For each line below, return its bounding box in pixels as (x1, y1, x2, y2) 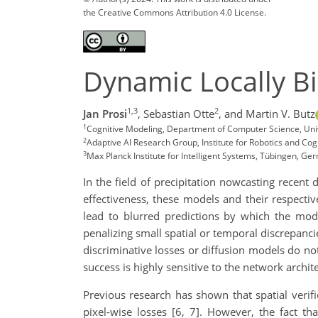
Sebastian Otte (143, 106, 214, 121)
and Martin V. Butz (224, 106, 315, 121)
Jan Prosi (83, 106, 127, 121)
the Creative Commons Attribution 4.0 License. (83, 6, 266, 18)
